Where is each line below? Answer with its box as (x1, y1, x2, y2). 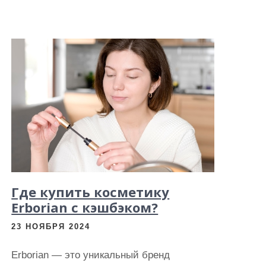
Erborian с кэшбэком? (11, 198, 159, 216)
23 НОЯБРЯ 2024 (11, 222, 91, 231)
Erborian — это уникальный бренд (11, 249, 170, 261)
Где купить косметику (11, 183, 170, 201)
